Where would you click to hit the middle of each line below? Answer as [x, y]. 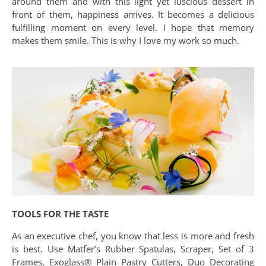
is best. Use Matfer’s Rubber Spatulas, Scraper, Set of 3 [133, 248]
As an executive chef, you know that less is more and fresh [133, 235]
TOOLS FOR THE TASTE [60, 214]
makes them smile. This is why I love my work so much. [126, 40]
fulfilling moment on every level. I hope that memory [133, 27]
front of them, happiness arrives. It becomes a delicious [133, 14]
